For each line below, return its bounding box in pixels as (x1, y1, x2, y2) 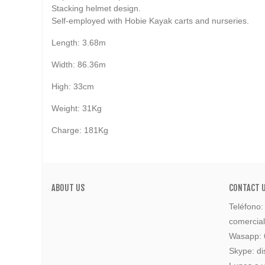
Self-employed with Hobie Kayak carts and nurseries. (51, 16, 249, 26)
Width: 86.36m (51, 60, 106, 70)
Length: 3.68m (51, 38, 106, 48)
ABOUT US (51, 183, 85, 193)
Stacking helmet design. (51, 4, 141, 14)
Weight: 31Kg (51, 104, 102, 114)
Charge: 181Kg (51, 125, 108, 135)
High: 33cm (51, 82, 94, 92)
